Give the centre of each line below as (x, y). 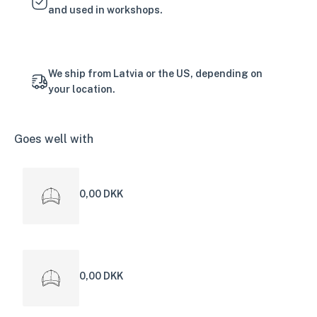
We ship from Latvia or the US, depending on (155, 74)
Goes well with (54, 139)
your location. (82, 89)
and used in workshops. (105, 10)
